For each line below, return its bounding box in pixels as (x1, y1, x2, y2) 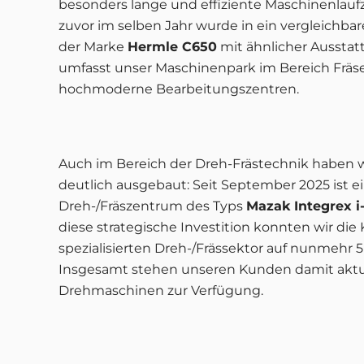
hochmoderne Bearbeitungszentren (58, 81, 297, 97)
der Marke (58, 39, 128, 54)
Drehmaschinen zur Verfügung (58, 283, 261, 298)
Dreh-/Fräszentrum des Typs (58, 198, 246, 214)
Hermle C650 (128, 39, 217, 54)
